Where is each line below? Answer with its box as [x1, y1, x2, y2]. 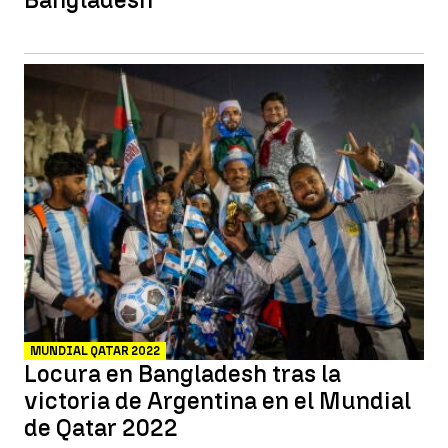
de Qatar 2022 [24, 413, 178, 442]
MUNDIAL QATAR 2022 [30, 344, 160, 358]
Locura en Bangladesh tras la [24, 359, 341, 388]
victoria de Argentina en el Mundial [24, 386, 411, 415]
